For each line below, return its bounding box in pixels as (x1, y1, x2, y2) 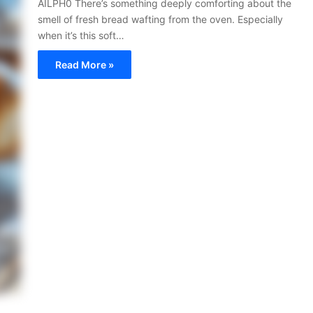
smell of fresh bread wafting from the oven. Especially (38, 13, 283, 25)
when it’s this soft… (38, 29, 124, 41)
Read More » (55, 58, 114, 71)
